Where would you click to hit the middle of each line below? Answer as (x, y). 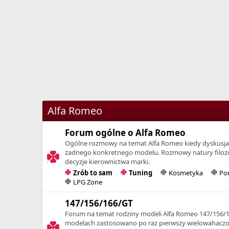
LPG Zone (87, 182)
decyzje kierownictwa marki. (107, 161)
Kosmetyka (186, 173)
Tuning (140, 173)
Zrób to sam (93, 173)
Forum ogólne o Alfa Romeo (125, 132)
